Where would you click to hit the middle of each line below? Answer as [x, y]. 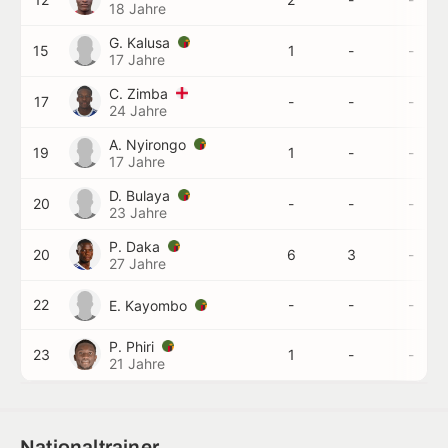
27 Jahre [137, 263]
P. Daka [136, 246]
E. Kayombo [150, 305]
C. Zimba [140, 93]
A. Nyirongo [149, 144]
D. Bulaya [141, 195]
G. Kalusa [141, 42]
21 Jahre [137, 363]
